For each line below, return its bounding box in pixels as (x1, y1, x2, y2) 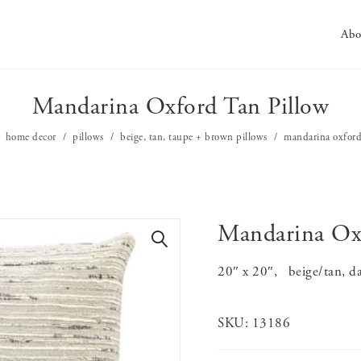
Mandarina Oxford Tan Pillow (31, 91, 330, 122)
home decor (5, 131, 56, 144)
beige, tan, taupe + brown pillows (120, 131, 268, 144)
